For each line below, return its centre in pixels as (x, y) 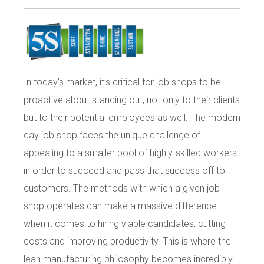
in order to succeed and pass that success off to (124, 171)
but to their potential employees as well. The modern (132, 118)
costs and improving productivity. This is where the (127, 242)
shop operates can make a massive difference (120, 206)
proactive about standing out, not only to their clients (132, 100)
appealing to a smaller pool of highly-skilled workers (130, 153)
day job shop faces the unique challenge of (112, 136)
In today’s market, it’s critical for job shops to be (122, 82)
